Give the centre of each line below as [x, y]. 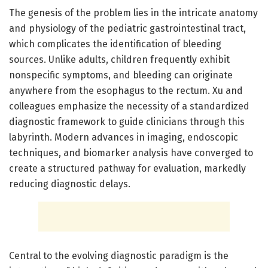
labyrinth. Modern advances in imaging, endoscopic [124, 137]
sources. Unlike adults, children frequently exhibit [119, 59]
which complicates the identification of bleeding [115, 44]
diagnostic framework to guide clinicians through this [127, 121]
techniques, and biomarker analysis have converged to [131, 153]
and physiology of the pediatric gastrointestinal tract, [127, 28]
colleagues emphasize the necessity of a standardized [129, 106]
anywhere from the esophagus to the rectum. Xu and [126, 90]
